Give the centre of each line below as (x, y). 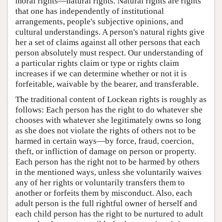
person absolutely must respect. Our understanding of (109, 53)
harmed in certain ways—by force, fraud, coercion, (105, 141)
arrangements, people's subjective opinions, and (99, 21)
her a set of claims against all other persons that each (108, 42)
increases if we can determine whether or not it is (101, 73)
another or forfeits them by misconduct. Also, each (104, 193)
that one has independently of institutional (90, 11)
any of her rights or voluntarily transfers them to (100, 182)
